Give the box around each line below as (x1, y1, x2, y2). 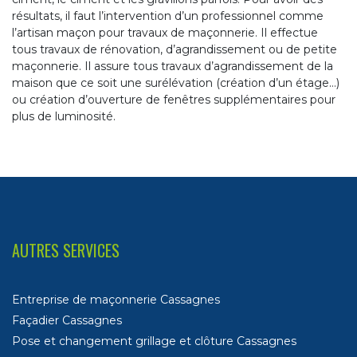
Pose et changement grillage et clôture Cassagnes (12, 334, 296, 349)
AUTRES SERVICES (12, 238, 120, 263)
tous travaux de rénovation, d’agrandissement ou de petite (12, 42, 337, 57)
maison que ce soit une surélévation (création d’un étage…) (12, 76, 339, 91)
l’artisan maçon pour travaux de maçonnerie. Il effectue (12, 25, 318, 41)
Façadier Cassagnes (12, 313, 122, 328)
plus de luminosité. (12, 109, 116, 124)
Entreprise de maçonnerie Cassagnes (12, 292, 220, 308)
